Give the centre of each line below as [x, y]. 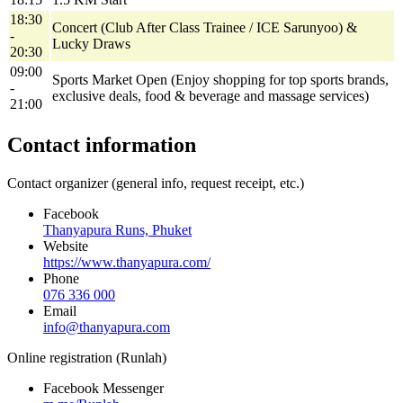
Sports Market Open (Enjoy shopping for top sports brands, [220, 79]
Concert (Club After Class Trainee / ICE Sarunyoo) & [205, 27]
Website [66, 246]
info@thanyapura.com [107, 327]
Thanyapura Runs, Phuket [117, 229]
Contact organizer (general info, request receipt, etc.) [156, 183]
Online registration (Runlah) [87, 357]
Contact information [102, 144]
